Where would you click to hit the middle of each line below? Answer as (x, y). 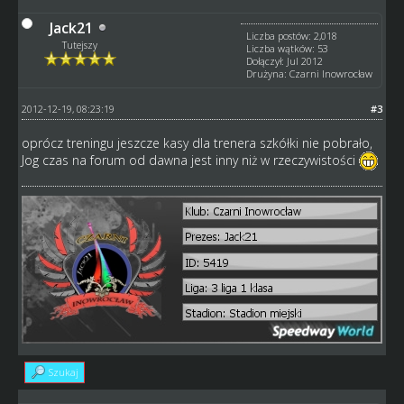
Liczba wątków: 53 (288, 48)
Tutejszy (80, 44)
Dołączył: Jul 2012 (285, 60)
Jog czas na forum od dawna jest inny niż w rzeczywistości (190, 160)
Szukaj (63, 372)
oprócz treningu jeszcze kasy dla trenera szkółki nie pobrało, (197, 142)
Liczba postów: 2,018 (292, 35)
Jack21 (72, 28)
